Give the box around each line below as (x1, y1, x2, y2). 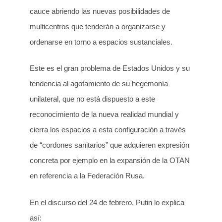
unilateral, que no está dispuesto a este (30, 95, 155, 104)
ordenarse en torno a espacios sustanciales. (30, 37, 172, 46)
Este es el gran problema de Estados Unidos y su (30, 64, 190, 73)
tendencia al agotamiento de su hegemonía (30, 79, 168, 88)
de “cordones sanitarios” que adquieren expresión (30, 141, 189, 150)
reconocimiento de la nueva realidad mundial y (30, 110, 179, 119)
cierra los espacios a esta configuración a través (30, 125, 186, 134)
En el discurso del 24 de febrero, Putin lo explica (30, 198, 184, 207)
